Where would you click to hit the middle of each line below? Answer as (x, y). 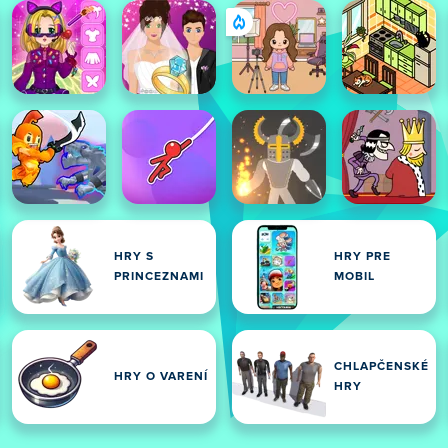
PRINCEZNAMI (159, 277)
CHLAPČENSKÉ (381, 367)
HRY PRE (362, 257)
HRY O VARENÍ (161, 377)
